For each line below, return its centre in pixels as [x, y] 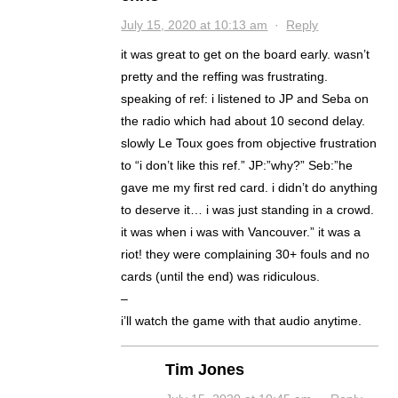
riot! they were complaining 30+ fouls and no [246, 255]
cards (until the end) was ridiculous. [221, 277]
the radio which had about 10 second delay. [243, 121]
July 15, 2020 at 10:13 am [195, 25]
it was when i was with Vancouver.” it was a [241, 232]
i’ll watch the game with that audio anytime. [242, 321]
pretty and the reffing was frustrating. [225, 77]
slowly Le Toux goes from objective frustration [249, 143]
